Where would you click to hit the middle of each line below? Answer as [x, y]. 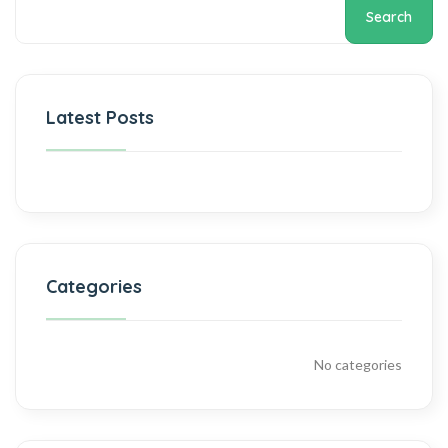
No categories [358, 364]
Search [389, 17]
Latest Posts [100, 117]
